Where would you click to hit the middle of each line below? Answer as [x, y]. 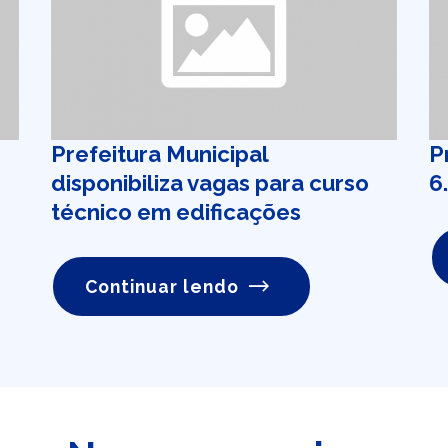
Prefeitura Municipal [159, 154]
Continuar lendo [162, 287]
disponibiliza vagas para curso [209, 183]
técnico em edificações [175, 212]
